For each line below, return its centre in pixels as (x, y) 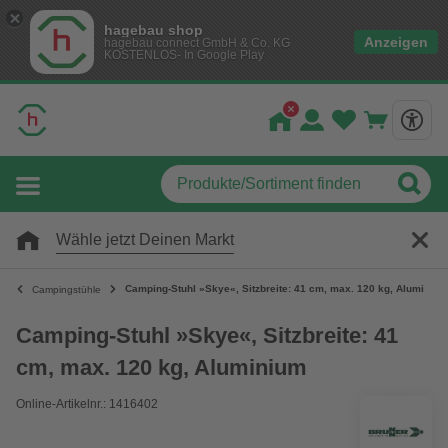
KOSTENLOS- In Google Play (184, 55)
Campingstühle (66, 289)
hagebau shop (153, 30)
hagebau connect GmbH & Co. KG (197, 43)
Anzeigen (396, 42)
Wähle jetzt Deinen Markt (145, 239)
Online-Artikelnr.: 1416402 (87, 404)
